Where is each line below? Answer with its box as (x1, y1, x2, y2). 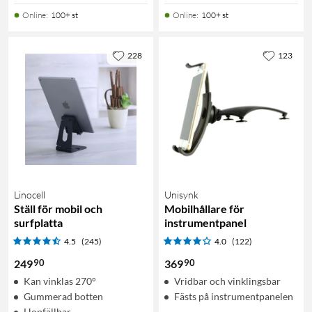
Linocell (14, 188, 45, 201)
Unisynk (164, 188, 198, 201)
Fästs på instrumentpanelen (174, 290, 293, 302)
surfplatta (14, 215, 63, 229)
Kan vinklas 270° (24, 274, 96, 287)
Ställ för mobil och (14, 201, 102, 215)
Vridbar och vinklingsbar (174, 274, 281, 287)
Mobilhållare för (164, 201, 244, 215)
